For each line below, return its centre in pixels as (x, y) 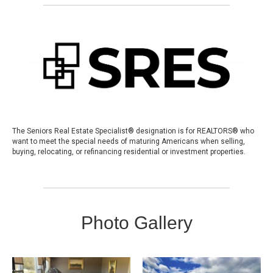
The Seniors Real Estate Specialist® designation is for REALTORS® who (133, 131)
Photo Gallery (136, 222)
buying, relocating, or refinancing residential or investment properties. (129, 151)
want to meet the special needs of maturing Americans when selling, (129, 141)
